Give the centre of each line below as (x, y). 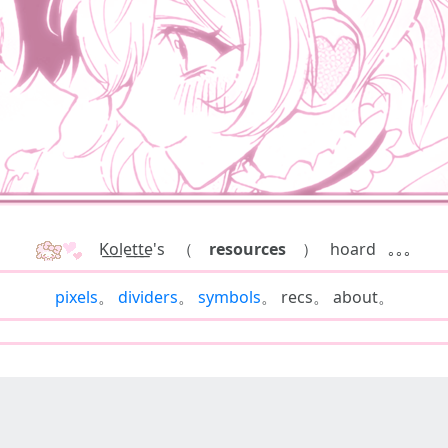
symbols (229, 297)
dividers (147, 297)
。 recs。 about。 (327, 297)
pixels (76, 297)
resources (247, 249)
